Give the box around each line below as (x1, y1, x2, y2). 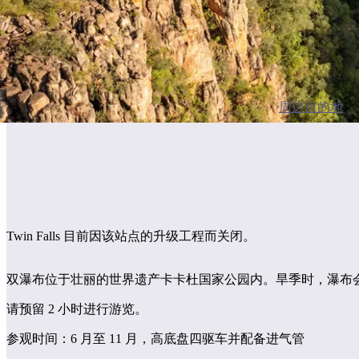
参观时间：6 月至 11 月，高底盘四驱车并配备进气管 (6, 332, 305, 346)
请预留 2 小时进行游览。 (6, 302, 147, 317)
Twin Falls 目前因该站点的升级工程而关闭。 (6, 229, 256, 244)
